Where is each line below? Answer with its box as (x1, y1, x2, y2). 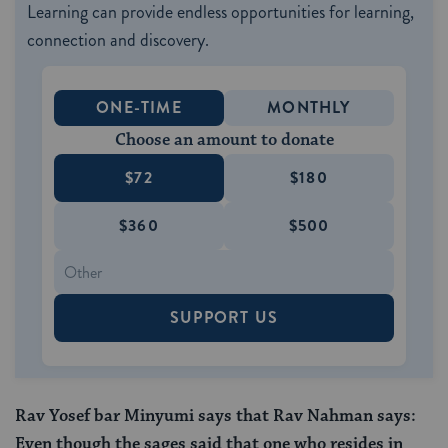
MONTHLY (267, 96, 351, 120)
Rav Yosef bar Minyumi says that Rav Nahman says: (15, 405, 416, 428)
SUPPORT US (170, 306, 278, 330)
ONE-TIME (96, 96, 182, 120)
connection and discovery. (27, 27, 209, 54)
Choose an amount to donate (114, 129, 334, 152)
